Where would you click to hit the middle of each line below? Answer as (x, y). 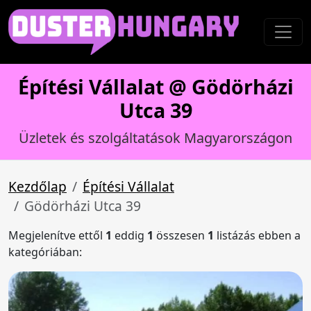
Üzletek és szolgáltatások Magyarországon (155, 138)
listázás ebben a (257, 235)
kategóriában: (45, 252)
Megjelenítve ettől (57, 235)
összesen (180, 235)
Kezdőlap (37, 186)
